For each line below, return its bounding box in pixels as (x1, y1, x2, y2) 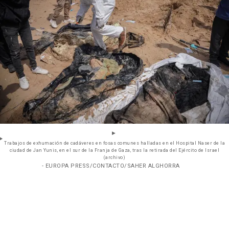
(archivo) (103, 154, 126, 162)
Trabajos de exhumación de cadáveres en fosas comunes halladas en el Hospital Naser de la (4, 140, 225, 147)
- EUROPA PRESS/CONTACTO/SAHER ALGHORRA (41, 162, 180, 171)
